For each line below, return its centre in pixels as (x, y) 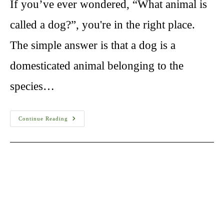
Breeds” (80, 188)
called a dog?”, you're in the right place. (102, 24)
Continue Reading (43, 118)
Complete (83, 167)
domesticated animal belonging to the (97, 65)
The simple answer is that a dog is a (93, 45)
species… (32, 86)
